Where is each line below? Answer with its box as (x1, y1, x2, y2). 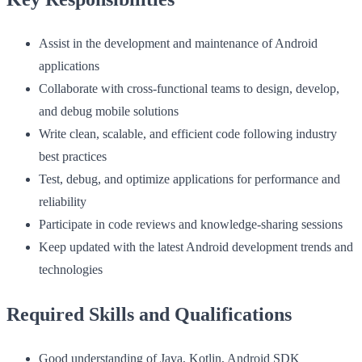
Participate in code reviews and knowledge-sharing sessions (39, 217, 343, 232)
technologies (39, 263, 103, 277)
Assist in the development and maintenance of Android (39, 36, 318, 51)
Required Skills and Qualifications (6, 304, 292, 326)
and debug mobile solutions (39, 104, 179, 119)
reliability (39, 195, 86, 209)
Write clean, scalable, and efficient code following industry (39, 127, 337, 141)
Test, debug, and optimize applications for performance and (39, 172, 340, 187)
